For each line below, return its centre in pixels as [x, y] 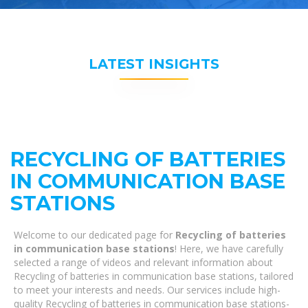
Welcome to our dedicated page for [95, 235]
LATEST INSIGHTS [154, 64]
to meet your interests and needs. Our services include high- [147, 290]
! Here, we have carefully [229, 249]
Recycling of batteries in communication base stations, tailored [154, 276]
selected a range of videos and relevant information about [143, 262]
